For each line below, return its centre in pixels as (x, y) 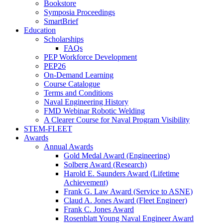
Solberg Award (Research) (105, 165)
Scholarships (64, 39)
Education (40, 30)
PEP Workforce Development (90, 57)
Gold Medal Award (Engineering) (117, 156)
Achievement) (86, 182)
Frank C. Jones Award (99, 209)
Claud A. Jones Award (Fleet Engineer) (125, 200)
